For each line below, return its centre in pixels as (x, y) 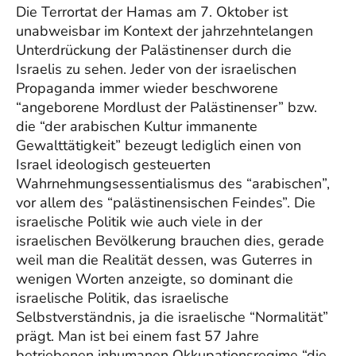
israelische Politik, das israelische (122, 298)
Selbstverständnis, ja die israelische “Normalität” (172, 317)
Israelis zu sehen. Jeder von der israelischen (156, 69)
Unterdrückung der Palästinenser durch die (154, 50)
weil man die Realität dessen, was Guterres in (164, 259)
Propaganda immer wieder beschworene (147, 88)
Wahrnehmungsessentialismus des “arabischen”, (173, 183)
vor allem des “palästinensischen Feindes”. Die (166, 202)
